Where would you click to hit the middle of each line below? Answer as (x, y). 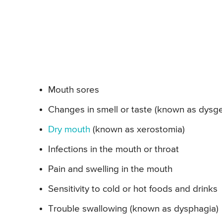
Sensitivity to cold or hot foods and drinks (133, 189)
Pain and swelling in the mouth (110, 169)
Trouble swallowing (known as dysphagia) (133, 209)
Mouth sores (74, 90)
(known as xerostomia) (138, 130)
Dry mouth (69, 130)
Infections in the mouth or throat (113, 150)
